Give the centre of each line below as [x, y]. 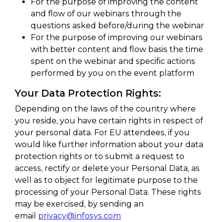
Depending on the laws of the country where [105, 109]
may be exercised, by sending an [79, 204]
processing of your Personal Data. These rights [108, 192]
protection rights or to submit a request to [100, 156]
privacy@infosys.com [80, 216]
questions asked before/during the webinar [117, 26]
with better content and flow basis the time [117, 49]
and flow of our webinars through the [106, 14]
